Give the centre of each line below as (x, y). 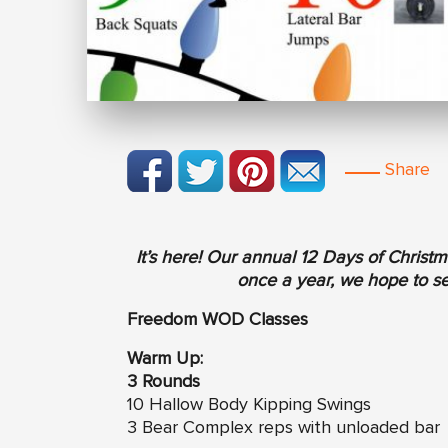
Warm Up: (165, 358)
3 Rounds (163, 381)
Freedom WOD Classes (217, 319)
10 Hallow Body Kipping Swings (249, 404)
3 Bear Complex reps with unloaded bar (283, 427)
